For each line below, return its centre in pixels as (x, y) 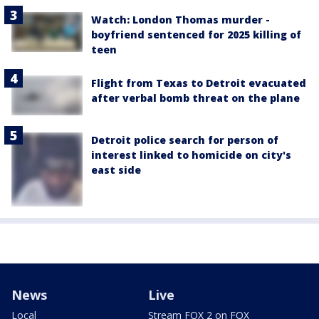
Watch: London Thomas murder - (181, 19)
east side (116, 169)
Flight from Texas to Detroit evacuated (199, 83)
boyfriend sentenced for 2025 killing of (196, 34)
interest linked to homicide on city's (191, 155)
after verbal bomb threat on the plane (195, 98)
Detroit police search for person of (185, 140)
